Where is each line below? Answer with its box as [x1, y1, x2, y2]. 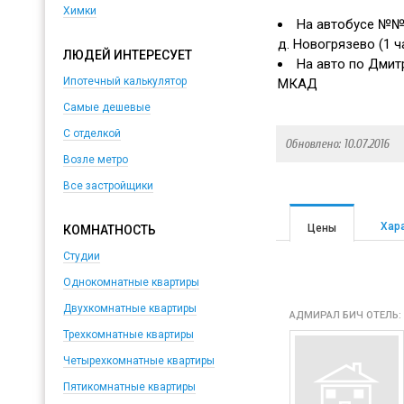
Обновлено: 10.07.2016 [284, 135, 389, 151]
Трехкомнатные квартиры [62, 328, 194, 341]
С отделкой [62, 127, 121, 140]
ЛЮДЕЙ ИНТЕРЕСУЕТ [62, 48, 192, 62]
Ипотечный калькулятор [62, 75, 187, 87]
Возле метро [62, 153, 128, 166]
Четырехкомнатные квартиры [62, 354, 215, 367]
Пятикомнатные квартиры [62, 381, 196, 393]
